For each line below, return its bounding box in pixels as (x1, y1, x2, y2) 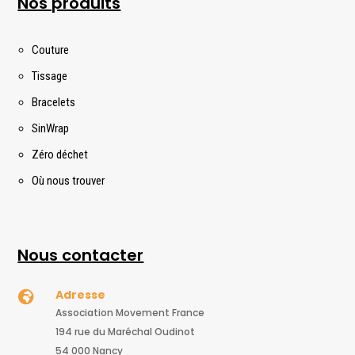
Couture (32, 43, 70, 58)
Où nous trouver (32, 174, 105, 189)
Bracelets (32, 95, 76, 110)
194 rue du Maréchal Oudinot (55, 325, 195, 339)
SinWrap (32, 121, 70, 136)
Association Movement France (55, 306, 204, 320)
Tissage (32, 69, 68, 84)
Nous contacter (17, 244, 144, 267)
